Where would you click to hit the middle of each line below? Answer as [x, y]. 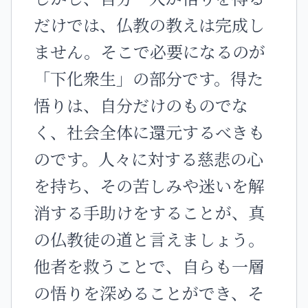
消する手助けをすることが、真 [149, 212]
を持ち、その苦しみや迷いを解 [149, 185]
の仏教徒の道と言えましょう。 [149, 239]
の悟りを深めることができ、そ [149, 293]
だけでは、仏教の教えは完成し [149, 24]
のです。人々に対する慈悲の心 [148, 158]
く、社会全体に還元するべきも [149, 132]
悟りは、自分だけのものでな [141, 105]
